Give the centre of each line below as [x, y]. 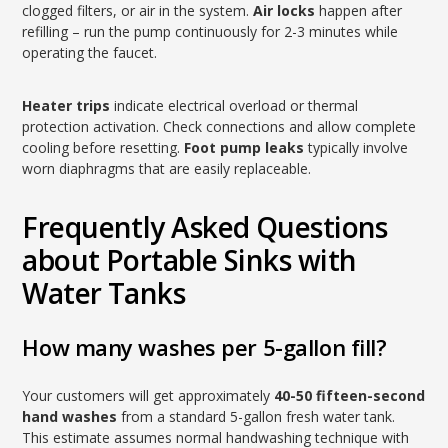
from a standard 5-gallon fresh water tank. [256, 416]
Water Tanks [104, 293]
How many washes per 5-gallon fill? [204, 347]
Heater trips [66, 105]
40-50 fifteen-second [350, 395]
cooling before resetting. [103, 147]
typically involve [356, 147]
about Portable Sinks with [189, 260]
